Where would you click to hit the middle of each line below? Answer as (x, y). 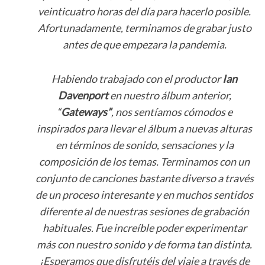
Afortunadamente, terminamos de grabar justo (144, 28)
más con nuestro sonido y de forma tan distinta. (144, 245)
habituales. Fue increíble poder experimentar (144, 228)
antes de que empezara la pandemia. (144, 45)
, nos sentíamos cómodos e (172, 112)
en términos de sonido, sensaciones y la (144, 145)
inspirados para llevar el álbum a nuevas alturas (144, 129)
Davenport (83, 96)
